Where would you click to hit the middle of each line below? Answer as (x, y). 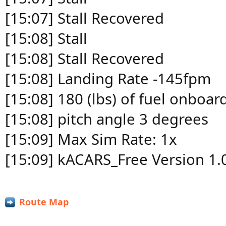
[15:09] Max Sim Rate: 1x (91, 139)
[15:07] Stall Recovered (84, 18)
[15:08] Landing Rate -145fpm (108, 79)
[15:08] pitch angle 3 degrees (107, 119)
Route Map (44, 202)
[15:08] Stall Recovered (84, 59)
